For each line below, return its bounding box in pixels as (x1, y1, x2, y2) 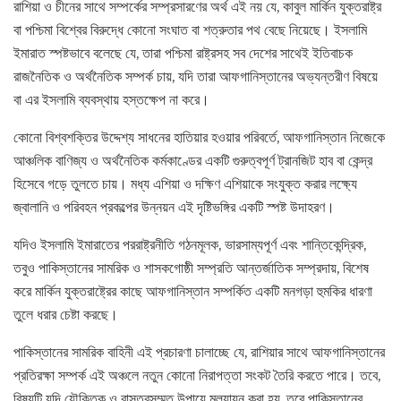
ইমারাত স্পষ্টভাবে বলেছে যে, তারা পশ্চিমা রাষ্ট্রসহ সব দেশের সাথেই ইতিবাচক (13, 43, 353, 64)
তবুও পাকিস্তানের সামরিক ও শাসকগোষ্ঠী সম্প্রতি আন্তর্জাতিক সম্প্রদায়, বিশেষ (13, 258, 369, 278)
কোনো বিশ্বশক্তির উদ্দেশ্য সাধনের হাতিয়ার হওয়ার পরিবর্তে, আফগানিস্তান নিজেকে (13, 127, 385, 148)
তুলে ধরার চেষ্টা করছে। (13, 304, 118, 325)
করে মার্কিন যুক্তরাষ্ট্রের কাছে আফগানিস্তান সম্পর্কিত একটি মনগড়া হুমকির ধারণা (13, 281, 372, 302)
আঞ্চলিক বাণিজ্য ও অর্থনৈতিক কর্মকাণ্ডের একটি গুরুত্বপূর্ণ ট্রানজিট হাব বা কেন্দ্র (13, 150, 372, 171)
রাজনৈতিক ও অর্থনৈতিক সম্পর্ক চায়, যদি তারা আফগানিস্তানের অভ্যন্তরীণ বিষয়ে (13, 66, 378, 87)
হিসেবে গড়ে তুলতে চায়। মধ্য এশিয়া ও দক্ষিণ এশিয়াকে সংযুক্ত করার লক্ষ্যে (13, 174, 357, 194)
